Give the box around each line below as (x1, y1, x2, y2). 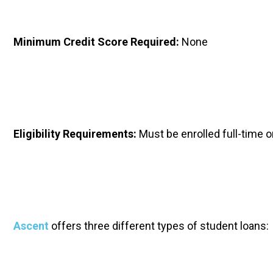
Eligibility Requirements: (13, 127, 139, 140)
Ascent (13, 219, 49, 232)
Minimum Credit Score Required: (13, 35, 182, 48)
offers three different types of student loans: (49, 219, 269, 232)
